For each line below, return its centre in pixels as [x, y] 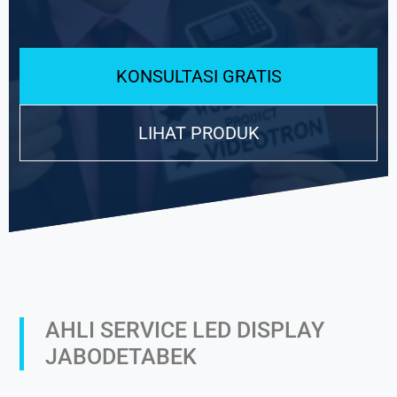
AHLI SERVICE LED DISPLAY [185, 330]
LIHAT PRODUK [198, 133]
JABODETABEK [121, 357]
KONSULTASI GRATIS [198, 76]
